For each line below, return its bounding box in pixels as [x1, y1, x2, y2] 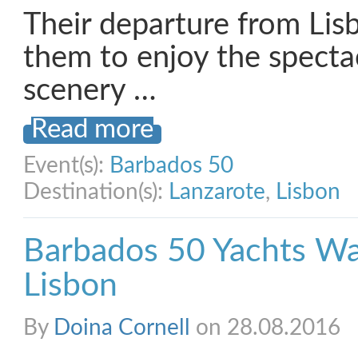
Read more [31, 117, 153, 142]
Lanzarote [169, 181, 265, 203]
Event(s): [23, 154, 109, 177]
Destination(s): [23, 181, 169, 203]
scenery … [23, 76, 157, 105]
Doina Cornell [54, 316, 190, 339]
